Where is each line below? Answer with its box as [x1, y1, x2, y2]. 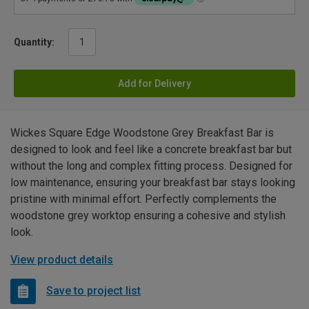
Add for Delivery [118, 77, 191, 89]
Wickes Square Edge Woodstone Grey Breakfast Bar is [10, 126, 274, 139]
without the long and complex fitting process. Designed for [10, 159, 292, 172]
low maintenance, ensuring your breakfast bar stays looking [10, 175, 295, 189]
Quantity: [14, 36, 54, 48]
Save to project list [46, 284, 141, 298]
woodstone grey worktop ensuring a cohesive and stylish [10, 208, 286, 222]
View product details [10, 252, 113, 266]
